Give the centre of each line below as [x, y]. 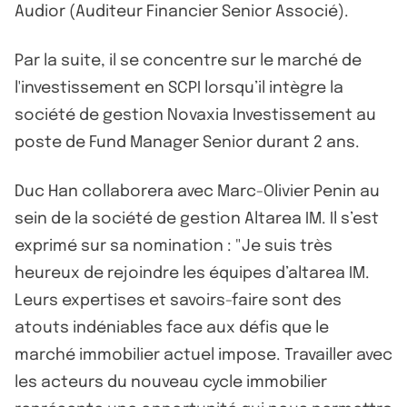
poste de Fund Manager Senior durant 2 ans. [187, 142]
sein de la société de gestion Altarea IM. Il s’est [197, 218]
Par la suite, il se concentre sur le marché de [188, 60]
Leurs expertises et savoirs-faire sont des [178, 300]
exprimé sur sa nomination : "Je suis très [174, 246]
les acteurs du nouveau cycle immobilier [171, 382]
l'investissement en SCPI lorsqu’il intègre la [179, 88]
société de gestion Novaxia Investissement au [195, 115]
